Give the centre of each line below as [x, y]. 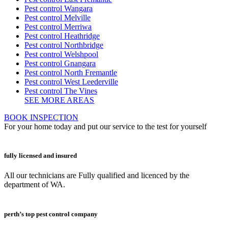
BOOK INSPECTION [41, 118]
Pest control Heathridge [62, 36]
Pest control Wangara [59, 9]
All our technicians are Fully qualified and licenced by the [97, 176]
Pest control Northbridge [64, 45]
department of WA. [35, 185]
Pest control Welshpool [61, 54]
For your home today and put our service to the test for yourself [105, 127]
